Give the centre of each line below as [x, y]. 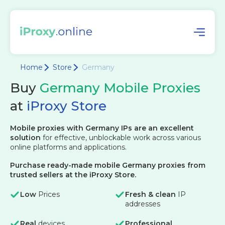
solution [25, 138]
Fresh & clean [150, 194]
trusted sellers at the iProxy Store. [73, 175]
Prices [49, 194]
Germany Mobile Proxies [120, 88]
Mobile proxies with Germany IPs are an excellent [102, 128]
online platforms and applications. [68, 147]
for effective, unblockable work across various [122, 138]
